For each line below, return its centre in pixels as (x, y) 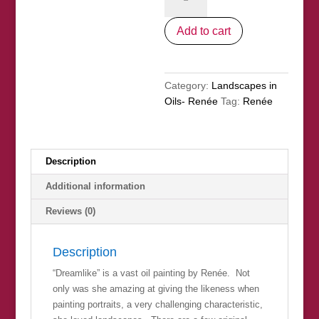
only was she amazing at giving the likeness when (156, 288)
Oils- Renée (192, 101)
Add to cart (204, 31)
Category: (188, 85)
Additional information (95, 186)
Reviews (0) (70, 211)
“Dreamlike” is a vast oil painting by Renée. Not (151, 273)
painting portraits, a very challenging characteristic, (157, 304)
